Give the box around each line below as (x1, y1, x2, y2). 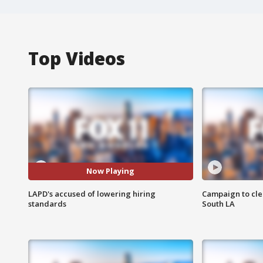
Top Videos (28, 46, 125, 70)
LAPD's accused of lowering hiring (28, 188, 156, 199)
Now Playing (86, 166, 135, 177)
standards (28, 198, 66, 209)
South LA (201, 198, 235, 209)
